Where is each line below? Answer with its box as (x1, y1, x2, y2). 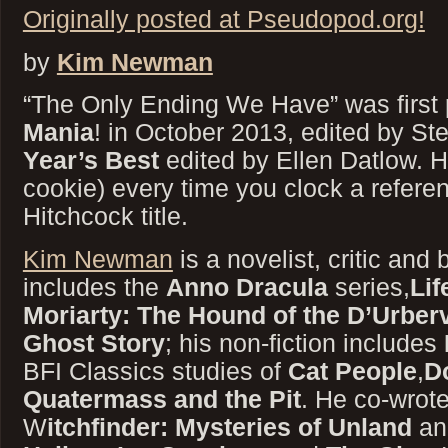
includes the (22, 272, 166, 301)
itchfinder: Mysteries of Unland (46, 412, 412, 441)
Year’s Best (22, 146, 159, 175)
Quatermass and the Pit (22, 384, 301, 413)
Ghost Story (22, 328, 165, 357)
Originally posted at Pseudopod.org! (22, 5, 425, 34)
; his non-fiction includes (164, 328, 444, 357)
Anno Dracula (165, 272, 328, 301)
